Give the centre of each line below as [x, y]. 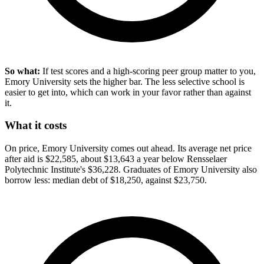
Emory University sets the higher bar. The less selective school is [125, 81]
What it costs [36, 126]
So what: [22, 71]
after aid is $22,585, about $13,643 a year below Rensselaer [116, 159]
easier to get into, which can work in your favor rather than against [128, 92]
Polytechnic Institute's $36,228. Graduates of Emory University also [131, 170]
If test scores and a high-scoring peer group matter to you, [148, 71]
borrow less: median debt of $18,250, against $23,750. [106, 180]
